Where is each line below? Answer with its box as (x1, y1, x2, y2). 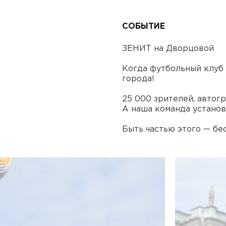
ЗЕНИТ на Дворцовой (122, 44, 214, 52)
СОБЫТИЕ (122, 22, 165, 30)
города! (122, 75, 154, 83)
